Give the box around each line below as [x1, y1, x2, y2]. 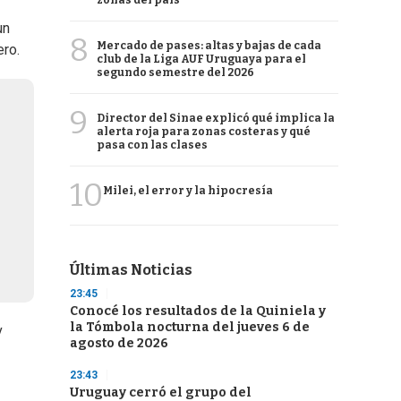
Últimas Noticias [70, 261, 192, 278]
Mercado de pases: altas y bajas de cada [97, 39, 321, 52]
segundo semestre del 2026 [97, 66, 254, 79]
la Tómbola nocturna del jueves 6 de [70, 320, 310, 335]
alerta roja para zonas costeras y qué [97, 125, 311, 138]
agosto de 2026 [70, 336, 168, 351]
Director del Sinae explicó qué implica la [97, 112, 335, 124]
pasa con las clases [97, 139, 208, 151]
